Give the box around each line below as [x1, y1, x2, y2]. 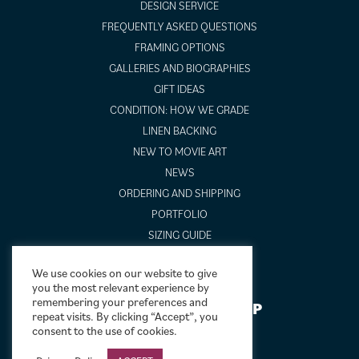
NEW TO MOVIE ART [132, 143, 227, 159]
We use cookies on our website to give [32, 265, 217, 280]
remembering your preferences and [32, 294, 208, 309]
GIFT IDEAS [154, 81, 205, 96]
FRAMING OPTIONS [134, 39, 225, 54]
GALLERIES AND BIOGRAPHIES [108, 60, 251, 75]
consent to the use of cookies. [32, 323, 177, 338]
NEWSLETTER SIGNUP [97, 297, 262, 319]
